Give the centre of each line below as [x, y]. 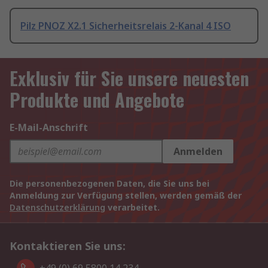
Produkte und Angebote [97, 100]
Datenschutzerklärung [57, 208]
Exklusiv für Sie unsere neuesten [129, 78]
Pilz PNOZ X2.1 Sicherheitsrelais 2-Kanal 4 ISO [126, 26]
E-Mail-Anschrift [49, 128]
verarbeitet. [133, 208]
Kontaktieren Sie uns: [68, 246]
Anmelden [198, 152]
